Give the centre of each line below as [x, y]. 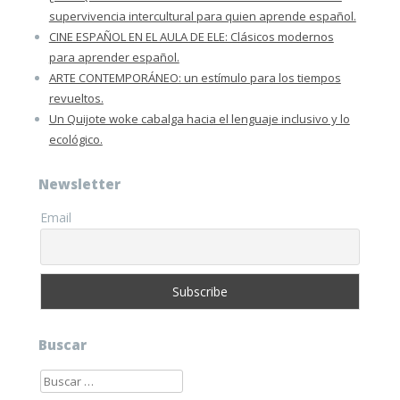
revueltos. [76, 98]
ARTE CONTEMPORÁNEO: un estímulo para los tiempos [195, 77]
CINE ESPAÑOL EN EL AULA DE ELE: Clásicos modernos [191, 36]
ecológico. [75, 139]
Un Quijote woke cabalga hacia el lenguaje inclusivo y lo [199, 118]
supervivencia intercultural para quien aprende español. [202, 16]
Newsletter [79, 183]
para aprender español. [114, 57]
